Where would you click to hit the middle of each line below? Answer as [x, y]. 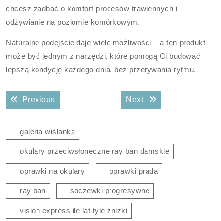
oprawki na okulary [53, 171]
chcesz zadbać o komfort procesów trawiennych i [92, 9]
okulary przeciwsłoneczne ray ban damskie [95, 151]
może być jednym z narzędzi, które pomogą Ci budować [103, 56]
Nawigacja [36, 90]
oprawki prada [134, 171]
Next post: [164, 99]
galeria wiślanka [48, 131]
